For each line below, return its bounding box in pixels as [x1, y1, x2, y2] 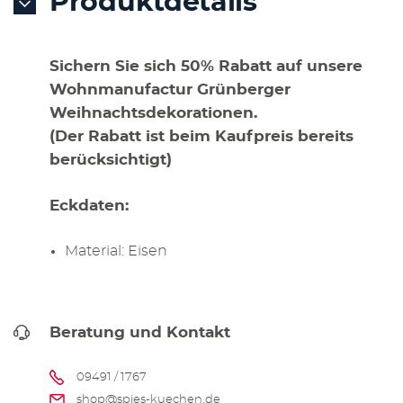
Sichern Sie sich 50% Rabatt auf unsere [49, 58, 363, 75]
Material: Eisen [65, 244, 167, 259]
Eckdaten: [49, 198, 129, 214]
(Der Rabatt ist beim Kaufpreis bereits [49, 129, 354, 145]
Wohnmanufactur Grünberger [49, 82, 291, 98]
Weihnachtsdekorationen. [49, 105, 257, 121]
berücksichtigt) [49, 152, 172, 168]
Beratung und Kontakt [49, 325, 230, 341]
